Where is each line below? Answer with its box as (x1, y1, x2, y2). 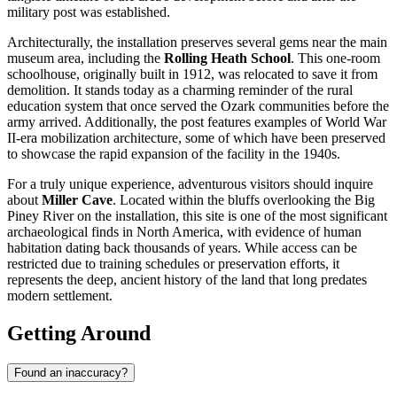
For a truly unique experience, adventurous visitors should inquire (7, 176, 373, 192)
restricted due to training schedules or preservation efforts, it (7, 256, 339, 272)
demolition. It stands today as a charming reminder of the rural (7, 82, 353, 98)
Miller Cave (42, 192, 113, 208)
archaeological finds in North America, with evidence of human (7, 224, 362, 240)
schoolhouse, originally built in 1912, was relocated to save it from (7, 66, 378, 82)
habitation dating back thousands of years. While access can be (7, 240, 357, 256)
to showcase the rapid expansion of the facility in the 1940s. (7, 146, 340, 162)
